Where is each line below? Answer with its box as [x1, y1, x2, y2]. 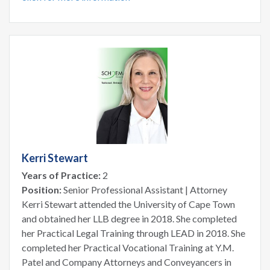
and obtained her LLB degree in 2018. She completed [22, 212, 237, 224]
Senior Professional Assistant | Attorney [61, 183, 227, 195]
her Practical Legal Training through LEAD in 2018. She [22, 227, 245, 239]
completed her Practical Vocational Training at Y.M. [22, 241, 234, 253]
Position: [22, 183, 61, 195]
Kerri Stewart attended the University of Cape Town [22, 198, 235, 210]
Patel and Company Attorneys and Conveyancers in [22, 256, 231, 268]
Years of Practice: [22, 169, 101, 181]
